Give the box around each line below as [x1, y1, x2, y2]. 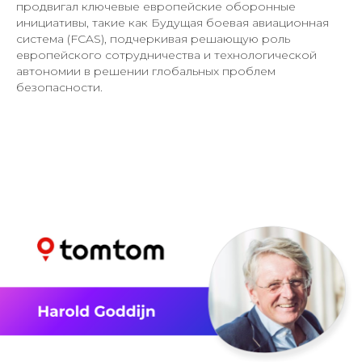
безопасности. [16, 79, 103, 95]
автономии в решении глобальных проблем [16, 63, 276, 78]
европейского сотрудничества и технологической [16, 47, 317, 62]
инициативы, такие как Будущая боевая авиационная [16, 15, 329, 30]
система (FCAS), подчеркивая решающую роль [16, 31, 290, 46]
